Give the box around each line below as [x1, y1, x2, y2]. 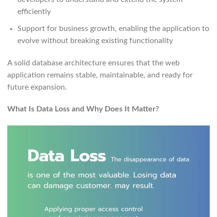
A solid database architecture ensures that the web [7, 59, 180, 67]
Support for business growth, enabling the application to [17, 24, 209, 32]
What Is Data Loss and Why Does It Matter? [7, 105, 159, 113]
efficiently [17, 8, 51, 16]
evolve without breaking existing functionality [17, 36, 173, 45]
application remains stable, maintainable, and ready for [7, 71, 193, 79]
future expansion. [7, 83, 67, 91]
